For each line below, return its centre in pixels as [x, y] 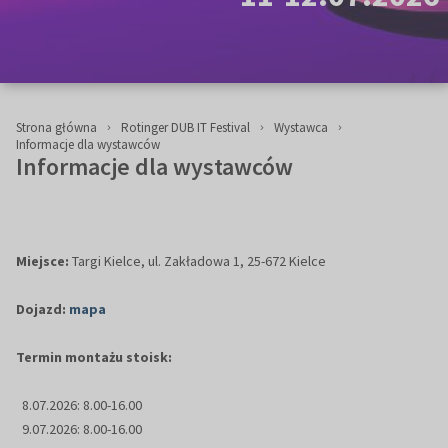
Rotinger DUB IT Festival [185, 128]
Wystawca [301, 128]
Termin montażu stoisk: [94, 357]
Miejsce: [42, 261]
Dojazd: [42, 309]
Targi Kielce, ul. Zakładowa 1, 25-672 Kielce [199, 261]
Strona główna [56, 128]
